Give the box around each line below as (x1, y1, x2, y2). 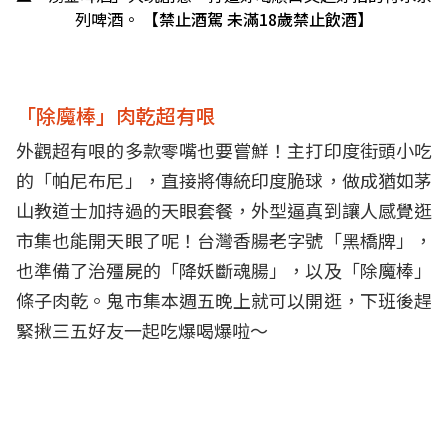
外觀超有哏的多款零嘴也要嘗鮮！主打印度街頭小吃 (16, 137, 432, 164)
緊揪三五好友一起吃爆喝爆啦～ (16, 317, 268, 344)
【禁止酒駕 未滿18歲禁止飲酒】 (143, 7, 373, 32)
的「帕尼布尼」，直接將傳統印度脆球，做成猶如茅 (16, 167, 432, 194)
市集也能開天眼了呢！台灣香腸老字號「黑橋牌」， (16, 227, 432, 254)
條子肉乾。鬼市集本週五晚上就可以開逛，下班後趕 (16, 287, 432, 314)
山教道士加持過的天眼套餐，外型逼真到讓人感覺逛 (16, 197, 432, 224)
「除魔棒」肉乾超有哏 (16, 101, 216, 131)
